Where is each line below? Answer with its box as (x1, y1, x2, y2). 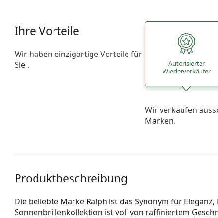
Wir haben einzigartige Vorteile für (15, 48, 142, 59)
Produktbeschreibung (15, 170, 127, 186)
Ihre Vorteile (15, 23, 79, 38)
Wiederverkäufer (162, 67, 211, 76)
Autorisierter (168, 59, 205, 68)
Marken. (145, 115, 176, 126)
